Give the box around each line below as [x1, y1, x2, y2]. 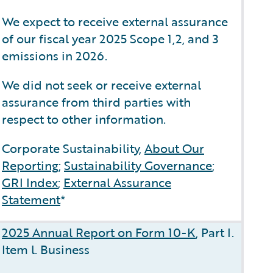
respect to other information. [2, 110, 166, 128]
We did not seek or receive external [2, 76, 201, 94]
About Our [144, 139, 204, 157]
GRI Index [2, 173, 58, 191]
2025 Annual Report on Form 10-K [2, 223, 196, 241]
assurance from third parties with [2, 93, 191, 111]
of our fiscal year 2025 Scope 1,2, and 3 [2, 29, 219, 48]
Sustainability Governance [64, 156, 212, 174]
